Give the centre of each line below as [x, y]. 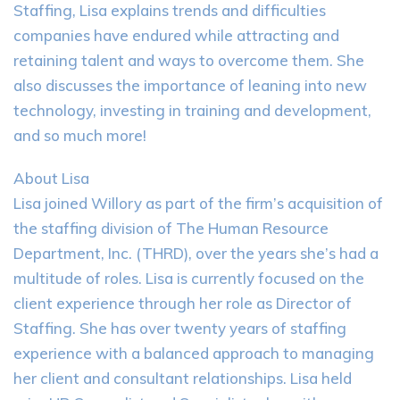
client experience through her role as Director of [183, 303]
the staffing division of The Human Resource [171, 228]
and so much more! [80, 135]
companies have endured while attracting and [176, 35]
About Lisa [51, 178]
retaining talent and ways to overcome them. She [189, 60]
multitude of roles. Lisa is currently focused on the [189, 278]
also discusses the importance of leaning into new [190, 85]
